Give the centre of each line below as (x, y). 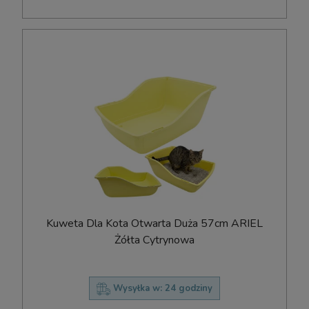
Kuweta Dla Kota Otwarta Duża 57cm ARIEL (154, 223)
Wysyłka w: (138, 288)
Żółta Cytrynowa (154, 240)
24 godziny (189, 288)
